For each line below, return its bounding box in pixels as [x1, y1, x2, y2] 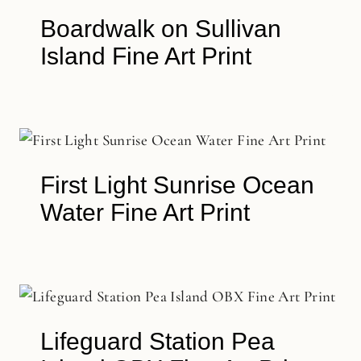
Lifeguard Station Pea [39, 328, 275, 355]
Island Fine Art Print [39, 43, 251, 70]
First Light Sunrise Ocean [39, 172, 314, 199]
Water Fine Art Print [39, 199, 250, 226]
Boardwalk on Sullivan [39, 15, 281, 43]
